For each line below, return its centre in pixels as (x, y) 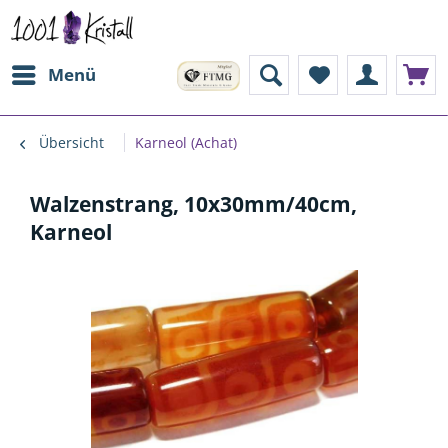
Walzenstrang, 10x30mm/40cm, (193, 204)
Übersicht (71, 142)
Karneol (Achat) (186, 142)
